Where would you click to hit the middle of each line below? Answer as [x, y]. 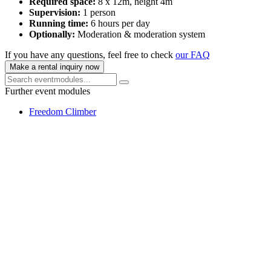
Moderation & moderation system [141, 34]
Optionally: [53, 34]
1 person [99, 13]
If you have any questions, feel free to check [90, 55]
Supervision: [56, 13]
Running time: [60, 24]
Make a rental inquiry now [54, 67]
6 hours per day [120, 24]
